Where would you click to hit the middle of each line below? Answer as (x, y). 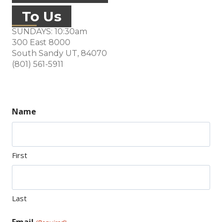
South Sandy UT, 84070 (59, 53)
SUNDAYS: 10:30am (50, 31)
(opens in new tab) (100, 64)
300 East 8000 (41, 42)
